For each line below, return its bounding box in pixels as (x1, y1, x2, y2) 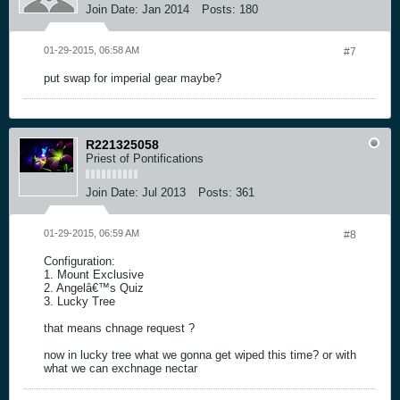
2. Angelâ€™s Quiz (44, 280, 144, 295)
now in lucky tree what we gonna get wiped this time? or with (44, 347, 356, 362)
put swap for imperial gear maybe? (44, 71, 221, 85)
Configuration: (44, 254, 115, 268)
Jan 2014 (142, 2, 189, 16)
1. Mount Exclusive (44, 267, 144, 281)
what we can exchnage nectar (44, 361, 197, 375)
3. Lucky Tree (44, 294, 115, 308)
